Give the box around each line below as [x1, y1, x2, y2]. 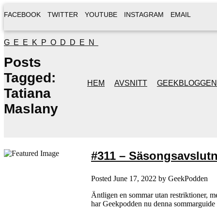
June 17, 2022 [113, 174, 156, 183]
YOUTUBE [85, 11, 117, 18]
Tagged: [4, 70, 56, 85]
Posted [91, 174, 113, 183]
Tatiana [4, 86, 51, 101]
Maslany [4, 101, 58, 116]
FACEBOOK [4, 11, 41, 18]
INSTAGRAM [124, 11, 164, 18]
